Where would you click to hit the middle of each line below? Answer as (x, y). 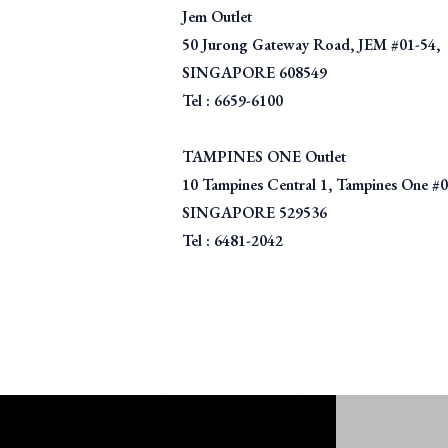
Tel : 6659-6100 (232, 100)
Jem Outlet (217, 16)
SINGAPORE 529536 (254, 212)
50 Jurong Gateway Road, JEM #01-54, (311, 44)
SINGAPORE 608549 (254, 72)
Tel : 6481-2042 (232, 240)
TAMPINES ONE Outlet (264, 156)
